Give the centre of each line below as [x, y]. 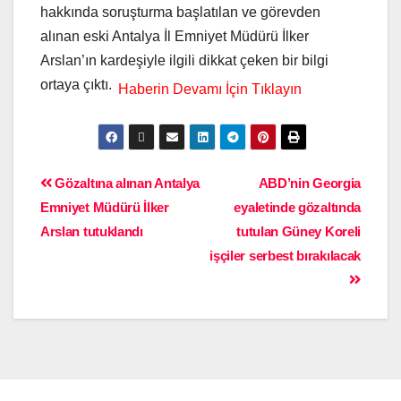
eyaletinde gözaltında [297, 208]
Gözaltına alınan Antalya [126, 183]
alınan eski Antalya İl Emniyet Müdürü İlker [175, 37]
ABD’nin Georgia [309, 183]
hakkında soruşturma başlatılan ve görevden [180, 13]
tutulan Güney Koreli [299, 232]
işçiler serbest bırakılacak [285, 256]
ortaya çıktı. [78, 85]
